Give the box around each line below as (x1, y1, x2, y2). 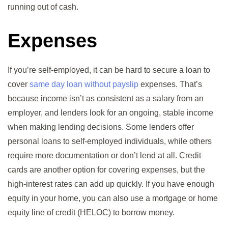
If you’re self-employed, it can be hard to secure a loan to (8, 66, 210, 75)
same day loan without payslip (30, 80, 138, 89)
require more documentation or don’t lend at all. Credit (8, 151, 201, 160)
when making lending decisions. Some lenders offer (8, 123, 194, 132)
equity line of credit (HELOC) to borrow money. (8, 208, 175, 217)
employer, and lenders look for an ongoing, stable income (8, 108, 213, 118)
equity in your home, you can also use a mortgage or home (8, 194, 218, 203)
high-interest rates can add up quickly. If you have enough (8, 180, 214, 189)
